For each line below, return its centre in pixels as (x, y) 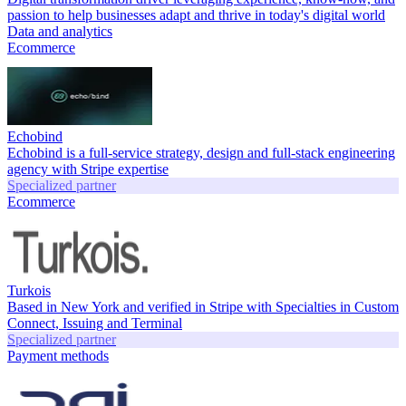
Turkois (29, 290)
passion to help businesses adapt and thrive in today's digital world (196, 14)
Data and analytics (60, 31)
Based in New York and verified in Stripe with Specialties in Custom (203, 306)
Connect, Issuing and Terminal (95, 323)
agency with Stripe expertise (88, 169)
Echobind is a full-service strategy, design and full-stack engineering (201, 152)
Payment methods (58, 355)
